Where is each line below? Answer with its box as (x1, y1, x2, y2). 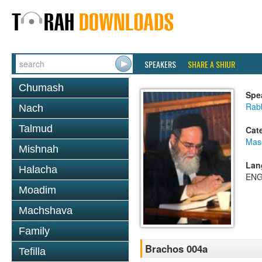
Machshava (19, 205, 73, 216)
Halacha (19, 164, 57, 175)
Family (19, 225, 50, 237)
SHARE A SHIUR (188, 58, 235, 70)
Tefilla (19, 246, 46, 257)
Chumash (19, 82, 64, 94)
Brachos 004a (145, 242, 208, 256)
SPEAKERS (144, 58, 176, 70)
